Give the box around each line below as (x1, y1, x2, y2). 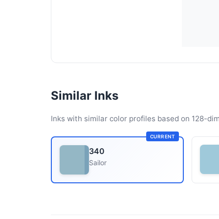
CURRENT (150, 133, 175, 139)
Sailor (89, 158, 107, 167)
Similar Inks (51, 88, 118, 103)
